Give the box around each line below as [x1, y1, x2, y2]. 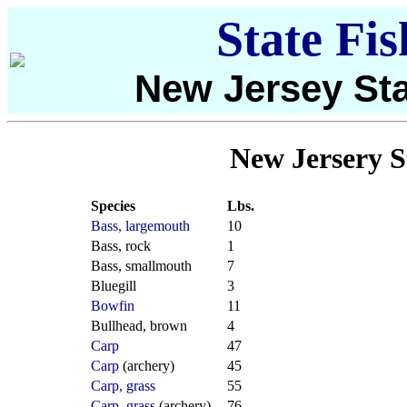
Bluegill [91, 277, 136, 293]
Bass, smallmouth [91, 257, 192, 273]
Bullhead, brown [91, 317, 187, 333]
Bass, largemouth [91, 217, 190, 233]
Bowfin [91, 297, 134, 313]
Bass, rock [91, 237, 151, 253]
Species [91, 197, 135, 213]
